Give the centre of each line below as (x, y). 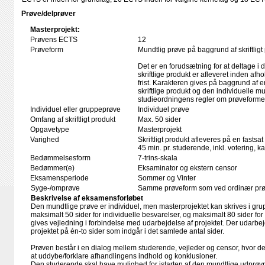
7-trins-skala (158, 158)
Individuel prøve (164, 109)
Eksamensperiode (59, 178)
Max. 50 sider (159, 119)
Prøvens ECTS (54, 40)
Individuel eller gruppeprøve (75, 109)
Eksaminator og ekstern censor (188, 168)
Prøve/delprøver (49, 14)
